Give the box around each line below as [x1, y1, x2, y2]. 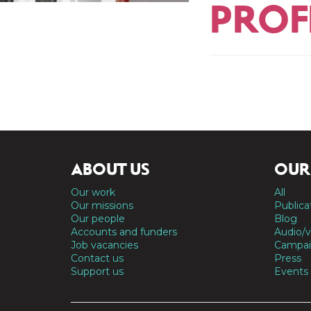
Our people [71, 212, 125, 225]
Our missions [71, 199, 133, 212]
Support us [71, 265, 124, 278]
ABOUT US [71, 160, 150, 178]
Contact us [71, 252, 124, 264]
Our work [71, 186, 115, 199]
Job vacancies [71, 239, 138, 251]
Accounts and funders [71, 226, 177, 238]
